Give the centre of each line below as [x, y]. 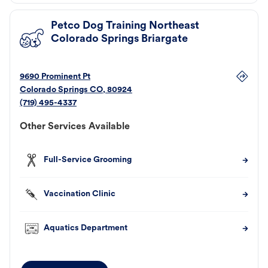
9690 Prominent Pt [55, 77]
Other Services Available [75, 127]
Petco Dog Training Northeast [125, 26]
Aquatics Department [86, 229]
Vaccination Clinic [80, 194]
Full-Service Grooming [88, 160]
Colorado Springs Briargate [119, 39]
